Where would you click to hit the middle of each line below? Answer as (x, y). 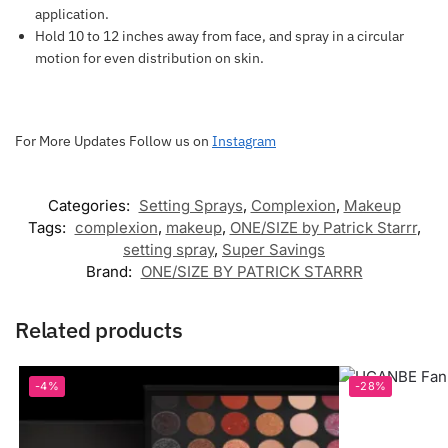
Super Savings (273, 250)
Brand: (110, 272)
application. (72, 13)
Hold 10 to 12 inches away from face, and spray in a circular (219, 35)
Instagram (244, 140)
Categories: (90, 206)
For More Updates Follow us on (113, 140)
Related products (99, 330)
